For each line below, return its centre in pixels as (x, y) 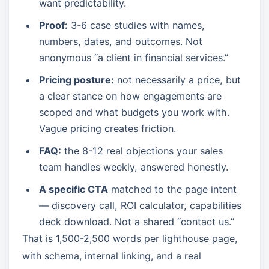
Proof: (53, 25)
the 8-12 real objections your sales (142, 151)
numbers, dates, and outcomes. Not (121, 41)
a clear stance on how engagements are (130, 96)
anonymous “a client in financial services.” (134, 58)
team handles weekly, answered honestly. (134, 167)
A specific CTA (74, 189)
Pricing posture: (77, 80)
